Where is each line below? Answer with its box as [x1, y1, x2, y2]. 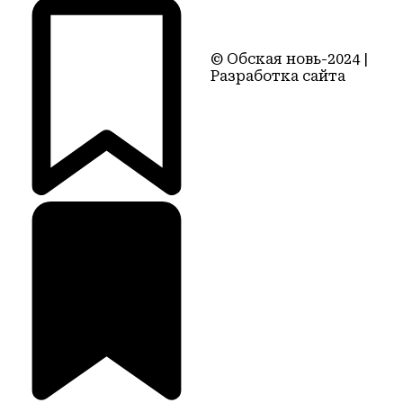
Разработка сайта [210, 67, 345, 85]
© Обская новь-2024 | [210, 49, 368, 67]
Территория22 [210, 84, 321, 102]
